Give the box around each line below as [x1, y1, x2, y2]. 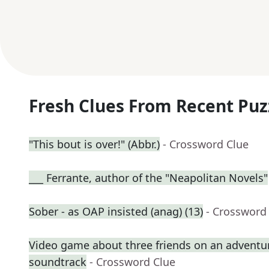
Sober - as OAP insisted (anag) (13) [29, 204, 203, 219]
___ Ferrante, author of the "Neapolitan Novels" [29, 171, 268, 186]
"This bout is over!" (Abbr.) [29, 137, 160, 152]
